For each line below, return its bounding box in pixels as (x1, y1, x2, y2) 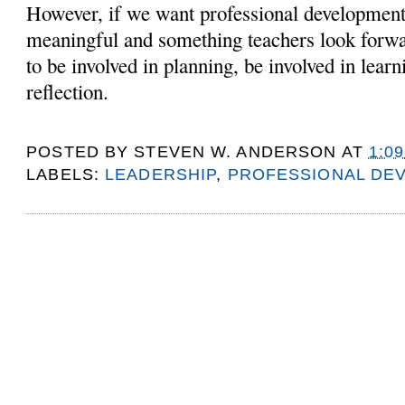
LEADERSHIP (105, 165, 217, 184)
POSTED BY (26, 142, 135, 161)
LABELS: (26, 165, 106, 184)
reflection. (26, 78, 109, 106)
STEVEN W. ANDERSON (134, 142, 337, 161)
